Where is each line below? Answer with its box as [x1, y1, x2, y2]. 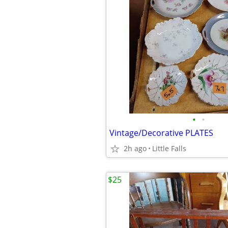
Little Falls [152, 144, 186, 153]
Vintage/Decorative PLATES [109, 127, 213, 138]
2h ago [124, 144, 147, 153]
